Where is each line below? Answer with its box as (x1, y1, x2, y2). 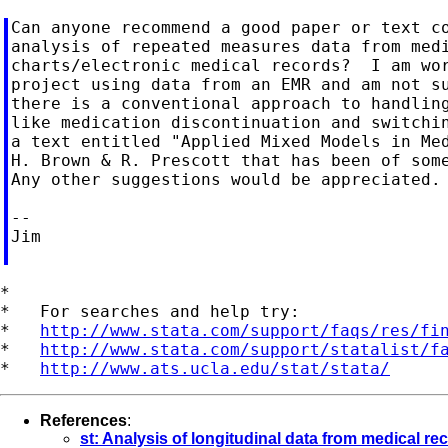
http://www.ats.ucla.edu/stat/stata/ (40, 358, 390, 378)
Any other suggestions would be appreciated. (10, 169, 441, 189)
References (40, 411, 127, 429)
